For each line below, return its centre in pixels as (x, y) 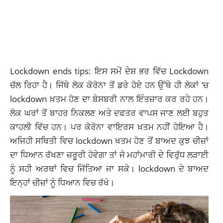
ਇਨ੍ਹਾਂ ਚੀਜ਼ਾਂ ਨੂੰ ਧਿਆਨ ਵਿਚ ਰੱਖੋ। (62, 182)
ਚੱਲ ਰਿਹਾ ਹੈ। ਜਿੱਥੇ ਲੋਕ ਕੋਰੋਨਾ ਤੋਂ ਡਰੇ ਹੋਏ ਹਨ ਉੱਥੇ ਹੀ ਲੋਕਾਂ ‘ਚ (110, 85)
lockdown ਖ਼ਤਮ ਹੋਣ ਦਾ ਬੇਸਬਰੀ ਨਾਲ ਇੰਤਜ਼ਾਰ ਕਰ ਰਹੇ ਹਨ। (110, 99)
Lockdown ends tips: (52, 71)
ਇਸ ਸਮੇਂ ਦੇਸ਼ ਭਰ (122, 71)
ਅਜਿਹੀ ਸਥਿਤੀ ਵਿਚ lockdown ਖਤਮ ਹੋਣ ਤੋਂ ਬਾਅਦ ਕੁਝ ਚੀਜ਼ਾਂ (110, 141)
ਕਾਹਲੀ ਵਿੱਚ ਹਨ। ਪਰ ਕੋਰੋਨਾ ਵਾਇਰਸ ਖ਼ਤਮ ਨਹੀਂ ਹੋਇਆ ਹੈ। (110, 127)
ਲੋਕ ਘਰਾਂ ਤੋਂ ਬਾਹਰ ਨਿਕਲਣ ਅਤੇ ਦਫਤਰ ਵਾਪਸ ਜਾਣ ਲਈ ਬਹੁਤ (110, 113)
